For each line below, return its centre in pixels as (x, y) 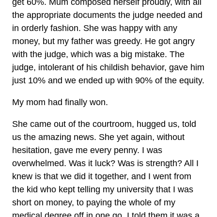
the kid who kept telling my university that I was (103, 189)
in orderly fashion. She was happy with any (95, 28)
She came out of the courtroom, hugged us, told (104, 124)
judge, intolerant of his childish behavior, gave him (108, 67)
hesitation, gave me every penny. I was (87, 150)
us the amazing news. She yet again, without (98, 137)
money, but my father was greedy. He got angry (103, 41)
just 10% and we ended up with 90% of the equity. (108, 80)
